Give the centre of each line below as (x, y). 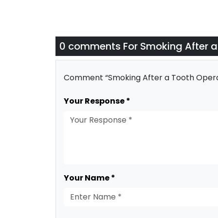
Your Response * (97, 101)
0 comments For (100, 46)
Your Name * (90, 178)
